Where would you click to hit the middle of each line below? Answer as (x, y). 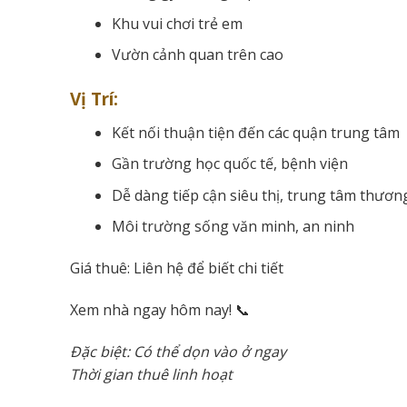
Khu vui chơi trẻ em (177, 23)
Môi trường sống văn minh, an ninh (233, 227)
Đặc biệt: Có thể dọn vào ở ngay (178, 351)
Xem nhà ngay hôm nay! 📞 (160, 309)
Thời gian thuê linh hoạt (151, 374)
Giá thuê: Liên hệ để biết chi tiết (177, 268)
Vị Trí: (94, 99)
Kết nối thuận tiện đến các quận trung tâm (255, 132)
